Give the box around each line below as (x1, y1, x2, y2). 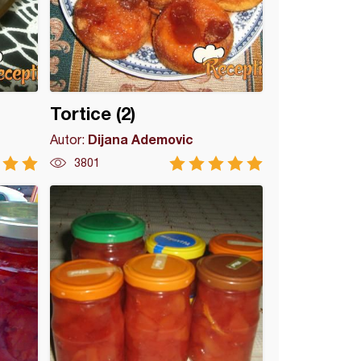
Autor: (50, 132, 89, 147)
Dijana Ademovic (88, 131, 194, 147)
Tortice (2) (50, 103, 136, 124)
